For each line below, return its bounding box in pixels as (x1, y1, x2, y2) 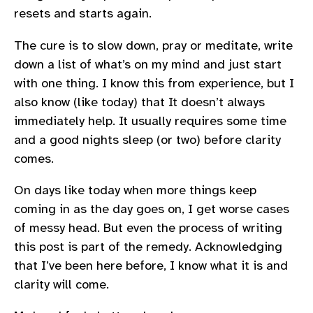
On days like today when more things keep (14, 182, 256, 198)
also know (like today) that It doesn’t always (14, 94, 265, 110)
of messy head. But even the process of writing (14, 219, 282, 235)
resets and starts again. (14, 6, 152, 22)
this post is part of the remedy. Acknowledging (14, 238, 282, 254)
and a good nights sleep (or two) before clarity (14, 131, 281, 147)
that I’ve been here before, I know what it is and (14, 257, 288, 273)
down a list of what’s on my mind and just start (14, 56, 282, 72)
